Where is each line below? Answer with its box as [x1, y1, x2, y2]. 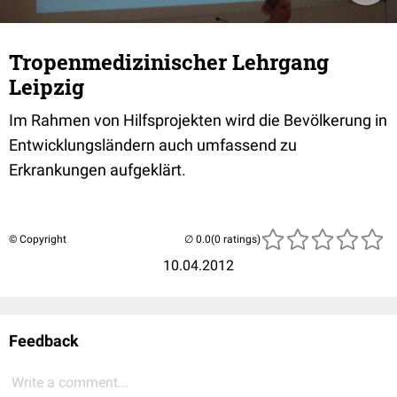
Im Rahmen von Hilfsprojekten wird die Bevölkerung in [9, 111, 387, 129]
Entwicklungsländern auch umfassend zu [9, 136, 297, 154]
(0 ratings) [211, 233, 261, 245]
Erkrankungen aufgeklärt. [9, 160, 186, 179]
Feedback [9, 331, 79, 350]
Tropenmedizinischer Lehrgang [9, 48, 329, 76]
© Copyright [9, 233, 66, 245]
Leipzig [9, 73, 84, 101]
